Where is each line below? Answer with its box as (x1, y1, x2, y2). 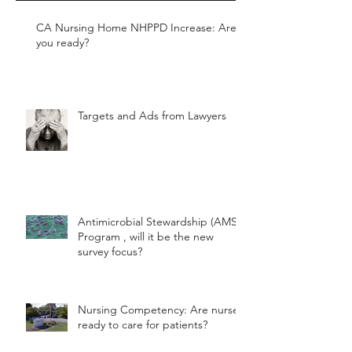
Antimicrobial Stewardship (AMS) (78, 214, 240, 229)
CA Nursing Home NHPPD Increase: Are (36, 20, 236, 35)
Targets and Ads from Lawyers (78, 108, 226, 123)
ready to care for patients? (78, 317, 207, 332)
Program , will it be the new (78, 229, 214, 244)
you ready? (36, 35, 89, 49)
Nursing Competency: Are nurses (78, 302, 244, 317)
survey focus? (78, 244, 142, 258)
